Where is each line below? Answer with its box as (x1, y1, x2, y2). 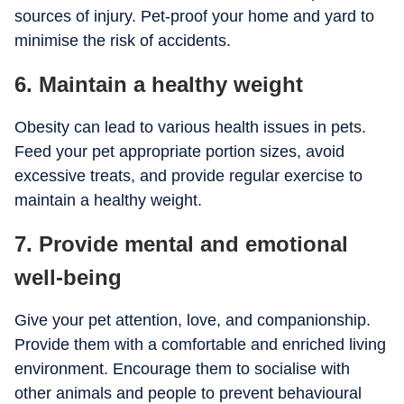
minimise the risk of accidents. (14, 32, 231, 50)
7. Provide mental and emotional (14, 232, 348, 256)
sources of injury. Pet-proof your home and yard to (14, 7, 374, 25)
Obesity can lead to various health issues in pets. (14, 118, 366, 136)
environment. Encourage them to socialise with (14, 360, 350, 378)
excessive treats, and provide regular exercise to (14, 167, 363, 185)
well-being (14, 265, 122, 289)
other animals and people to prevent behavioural (14, 384, 362, 402)
